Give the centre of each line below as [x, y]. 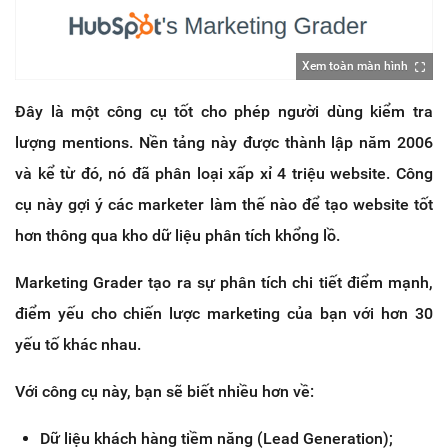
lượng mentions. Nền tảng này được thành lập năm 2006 [224, 142]
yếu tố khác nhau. [78, 344]
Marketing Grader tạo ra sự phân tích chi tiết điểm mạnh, [224, 282]
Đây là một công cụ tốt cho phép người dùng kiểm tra [224, 111]
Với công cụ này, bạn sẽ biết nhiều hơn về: [164, 391]
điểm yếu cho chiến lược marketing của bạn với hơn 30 [224, 313]
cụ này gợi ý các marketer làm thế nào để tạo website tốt [224, 204]
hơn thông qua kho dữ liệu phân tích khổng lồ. [177, 235]
